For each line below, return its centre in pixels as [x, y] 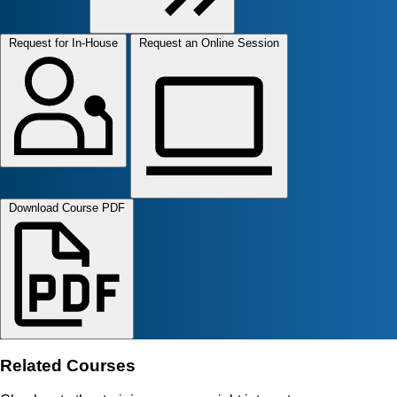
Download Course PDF [67, 208]
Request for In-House [63, 43]
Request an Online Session [209, 43]
